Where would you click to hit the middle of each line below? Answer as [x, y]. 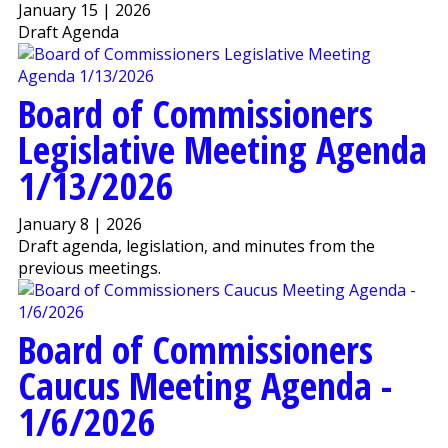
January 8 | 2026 [79, 224]
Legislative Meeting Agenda [222, 149]
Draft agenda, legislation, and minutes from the [196, 246]
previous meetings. [89, 268]
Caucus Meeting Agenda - [204, 385]
